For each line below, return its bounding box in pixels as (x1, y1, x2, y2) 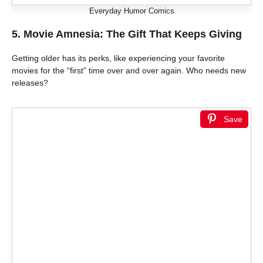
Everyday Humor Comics (89, 6, 174, 15)
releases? (12, 77, 48, 87)
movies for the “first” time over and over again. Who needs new (12, 65, 246, 75)
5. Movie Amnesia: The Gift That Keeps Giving (12, 28, 242, 40)
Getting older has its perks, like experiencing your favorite (12, 53, 225, 63)
